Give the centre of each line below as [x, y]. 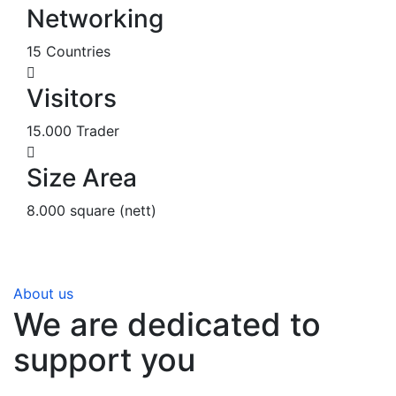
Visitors [72, 98]
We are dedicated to [167, 324]
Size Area [82, 177]
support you [104, 359]
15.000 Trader [73, 130]
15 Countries [69, 51]
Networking [95, 18]
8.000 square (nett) [91, 210]
